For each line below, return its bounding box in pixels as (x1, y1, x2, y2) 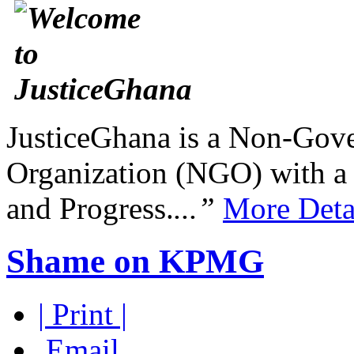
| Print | (38, 297, 127, 332)
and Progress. (6, 191, 174, 226)
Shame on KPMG (6, 243, 264, 281)
